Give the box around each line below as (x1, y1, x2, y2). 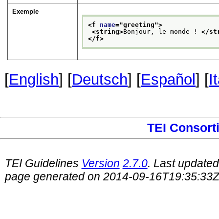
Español (141, 71, 196, 88)
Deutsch (72, 71, 128, 88)
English (9, 71, 59, 88)
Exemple (12, 8, 39, 16)
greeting (123, 21, 155, 28)
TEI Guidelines (4, 157, 82, 170)
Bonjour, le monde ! (123, 27, 202, 35)
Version (81, 157, 120, 170)
